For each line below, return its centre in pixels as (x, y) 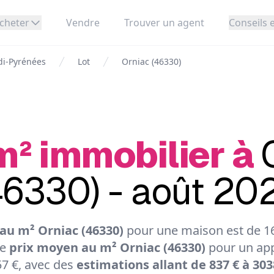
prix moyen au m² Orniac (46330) (107, 247)
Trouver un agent (164, 23)
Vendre (83, 23)
